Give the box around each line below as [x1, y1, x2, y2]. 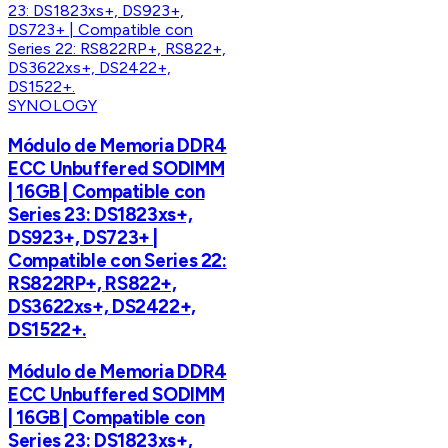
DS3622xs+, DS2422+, [8, 294, 196, 318]
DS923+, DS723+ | [8, 225, 159, 249]
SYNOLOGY [8, 96, 98, 116]
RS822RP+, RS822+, [8, 271, 177, 295]
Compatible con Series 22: [8, 248, 227, 272]
